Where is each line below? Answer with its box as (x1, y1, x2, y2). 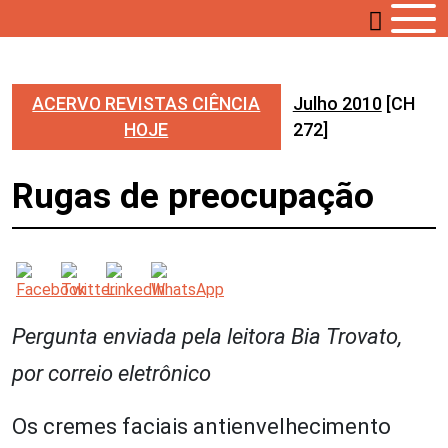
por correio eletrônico (12, 361, 211, 386)
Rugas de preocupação (12, 176, 374, 217)
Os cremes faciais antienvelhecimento (12, 414, 391, 439)
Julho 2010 (292, 93, 382, 114)
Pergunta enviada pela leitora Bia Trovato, (12, 324, 402, 349)
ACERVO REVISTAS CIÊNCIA (32, 93, 261, 114)
